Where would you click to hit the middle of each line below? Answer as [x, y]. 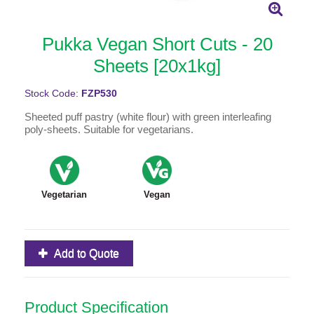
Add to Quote [87, 253]
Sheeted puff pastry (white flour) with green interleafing [148, 116]
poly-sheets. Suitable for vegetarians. [109, 129]
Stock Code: [53, 93]
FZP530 [99, 93]
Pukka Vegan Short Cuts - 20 [157, 44]
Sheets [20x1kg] [157, 66]
